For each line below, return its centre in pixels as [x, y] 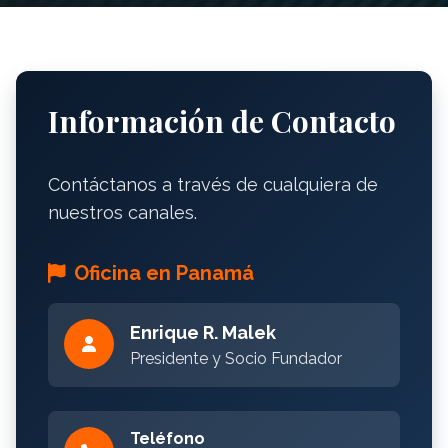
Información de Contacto [222, 120]
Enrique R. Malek [203, 332]
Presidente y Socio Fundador [236, 358]
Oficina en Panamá [164, 272]
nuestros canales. [122, 212]
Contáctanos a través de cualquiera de [213, 184]
